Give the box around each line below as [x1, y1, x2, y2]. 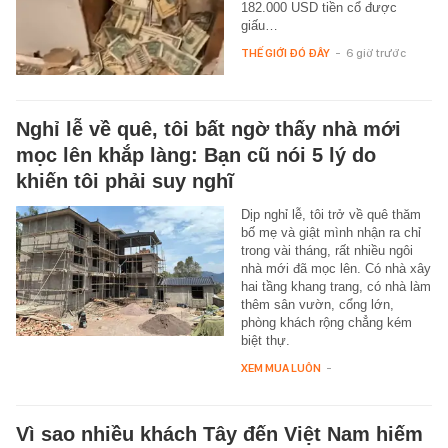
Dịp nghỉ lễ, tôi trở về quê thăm [240, 206, 421, 222]
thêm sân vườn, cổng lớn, [240, 296, 394, 312]
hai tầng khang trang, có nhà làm [240, 278, 431, 294]
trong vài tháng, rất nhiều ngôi [240, 242, 413, 258]
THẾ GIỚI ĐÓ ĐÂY [240, 45, 330, 60]
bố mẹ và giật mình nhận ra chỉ [240, 224, 421, 240]
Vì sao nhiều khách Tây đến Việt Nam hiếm [16, 422, 423, 445]
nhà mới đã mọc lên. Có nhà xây [240, 260, 431, 276]
